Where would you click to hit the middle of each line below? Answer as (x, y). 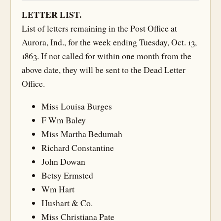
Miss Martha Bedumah (82, 134)
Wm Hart (58, 189)
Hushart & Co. (67, 203)
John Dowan (63, 161)
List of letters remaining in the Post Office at (99, 28)
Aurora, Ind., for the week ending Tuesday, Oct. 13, (109, 42)
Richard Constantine (78, 147)
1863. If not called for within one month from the (107, 56)
